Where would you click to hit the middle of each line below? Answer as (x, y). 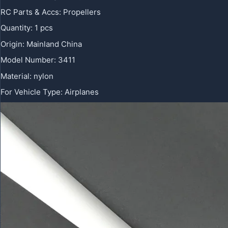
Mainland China (54, 44)
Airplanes (82, 92)
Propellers (82, 12)
